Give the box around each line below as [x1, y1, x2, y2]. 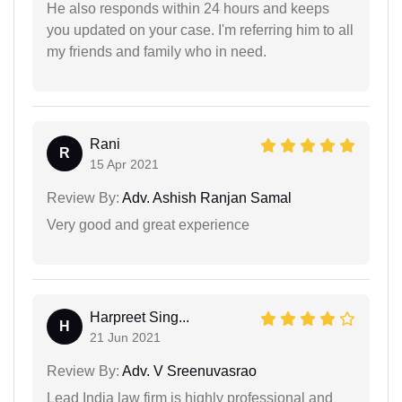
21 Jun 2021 [90, 329, 161, 345]
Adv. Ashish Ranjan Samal [119, 189, 292, 205]
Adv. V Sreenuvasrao [119, 363, 257, 379]
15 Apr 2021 [90, 156, 159, 171]
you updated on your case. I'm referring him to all [47, 22, 354, 38]
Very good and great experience [47, 216, 249, 232]
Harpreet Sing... [90, 309, 189, 325]
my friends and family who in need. [47, 43, 267, 59]
